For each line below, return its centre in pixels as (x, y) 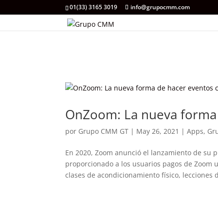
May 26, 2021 (158, 131)
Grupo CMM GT (104, 131)
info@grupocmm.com (160, 7)
